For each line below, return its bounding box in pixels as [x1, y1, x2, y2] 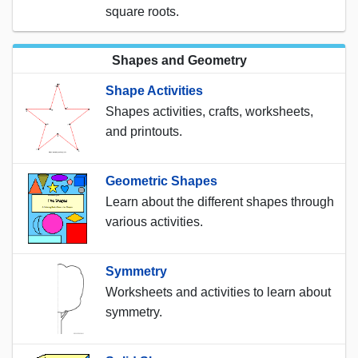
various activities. [105, 214, 203, 229]
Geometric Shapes [105, 173, 217, 188]
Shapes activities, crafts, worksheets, [105, 104, 313, 118]
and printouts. [105, 124, 182, 138]
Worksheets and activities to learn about [105, 284, 331, 299]
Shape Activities [105, 83, 203, 97]
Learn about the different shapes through [105, 194, 334, 209]
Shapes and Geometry [111, 53, 247, 67]
